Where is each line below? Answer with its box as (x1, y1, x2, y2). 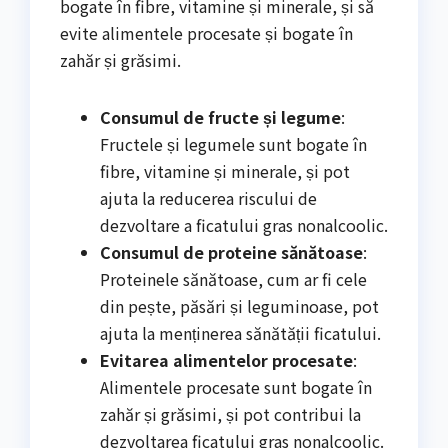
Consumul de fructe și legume (100, 105, 341, 130)
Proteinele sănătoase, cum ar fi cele (100, 267, 367, 292)
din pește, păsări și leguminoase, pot (100, 294, 379, 319)
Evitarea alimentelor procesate (100, 348, 353, 373)
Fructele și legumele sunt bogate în (100, 132, 367, 157)
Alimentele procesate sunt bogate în (100, 375, 372, 400)
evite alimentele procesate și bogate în (60, 21, 353, 46)
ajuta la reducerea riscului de (100, 186, 317, 211)
